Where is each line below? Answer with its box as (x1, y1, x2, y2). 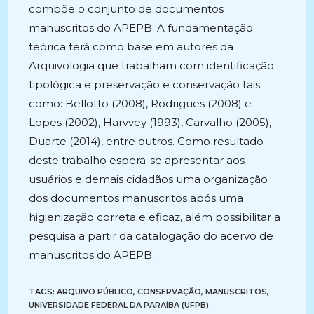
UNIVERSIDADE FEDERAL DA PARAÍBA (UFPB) (29, 300, 210, 310)
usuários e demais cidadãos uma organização (29, 172, 268, 186)
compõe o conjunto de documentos (29, 2, 224, 15)
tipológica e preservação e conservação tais (29, 78, 261, 91)
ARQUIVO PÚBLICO (57, 287, 134, 296)
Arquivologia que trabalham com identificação (29, 59, 275, 72)
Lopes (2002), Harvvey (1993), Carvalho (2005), (29, 116, 272, 129)
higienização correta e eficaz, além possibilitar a (29, 210, 281, 224)
